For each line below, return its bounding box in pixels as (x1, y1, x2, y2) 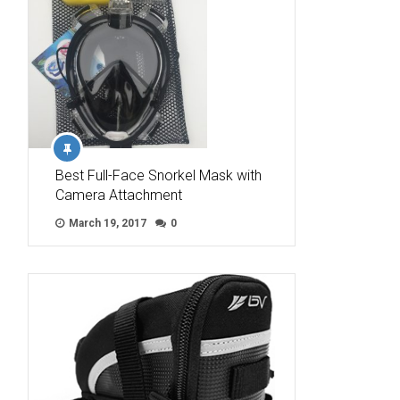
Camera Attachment (55, 186, 182, 204)
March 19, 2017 (66, 216, 146, 229)
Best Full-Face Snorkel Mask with (55, 166, 262, 184)
